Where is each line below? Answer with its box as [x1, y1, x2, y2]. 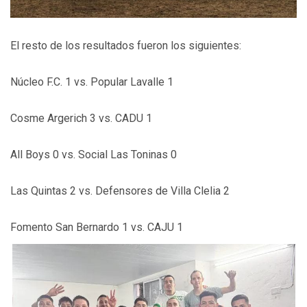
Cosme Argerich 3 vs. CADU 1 [10, 111, 152, 125]
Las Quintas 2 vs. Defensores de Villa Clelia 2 [10, 184, 230, 197]
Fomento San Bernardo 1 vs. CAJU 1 [10, 220, 183, 234]
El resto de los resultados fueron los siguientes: [10, 38, 241, 52]
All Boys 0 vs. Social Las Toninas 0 [10, 147, 177, 161]
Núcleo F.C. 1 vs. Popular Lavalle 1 [10, 75, 173, 88]
